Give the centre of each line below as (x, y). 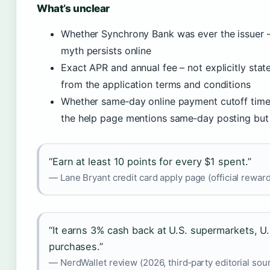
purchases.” (76, 246)
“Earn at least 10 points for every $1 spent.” (150, 162)
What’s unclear (74, 8)
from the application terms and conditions (156, 84)
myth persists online (106, 51)
